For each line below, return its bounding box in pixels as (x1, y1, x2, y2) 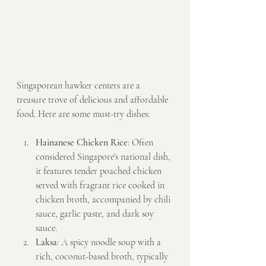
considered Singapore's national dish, (36, 151, 173, 163)
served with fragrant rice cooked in (36, 179, 167, 192)
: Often (128, 137, 156, 149)
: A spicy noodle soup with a (57, 236, 163, 249)
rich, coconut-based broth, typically (36, 251, 170, 263)
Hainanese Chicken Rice (36, 137, 128, 149)
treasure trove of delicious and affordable (17, 94, 170, 106)
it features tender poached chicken (36, 165, 164, 178)
